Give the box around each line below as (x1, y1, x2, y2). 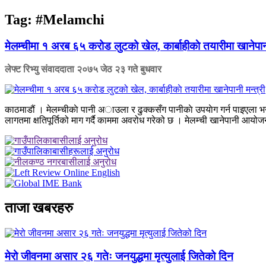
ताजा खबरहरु (5, 200, 73, 216)
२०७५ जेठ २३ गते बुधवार (77, 64, 161, 74)
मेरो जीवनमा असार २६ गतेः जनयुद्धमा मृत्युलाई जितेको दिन (5, 250, 233, 263)
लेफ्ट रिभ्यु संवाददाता (5, 64, 77, 74)
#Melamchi (36, 11, 104, 27)
